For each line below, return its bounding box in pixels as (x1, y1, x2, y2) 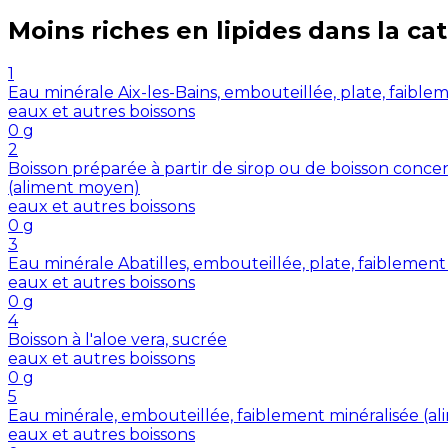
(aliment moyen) (8, 178, 140, 198)
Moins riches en (8, 15, 209, 45)
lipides (216, 15, 301, 45)
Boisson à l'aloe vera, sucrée (8, 330, 227, 350)
